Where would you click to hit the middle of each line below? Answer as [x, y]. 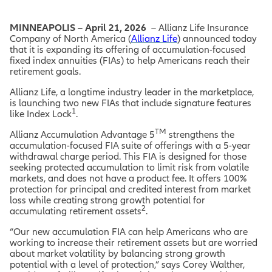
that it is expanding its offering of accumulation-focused [127, 49]
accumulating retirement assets [76, 211]
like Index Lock [41, 114]
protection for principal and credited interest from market [130, 189]
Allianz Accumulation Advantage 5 [82, 134]
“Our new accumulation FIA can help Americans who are [129, 231]
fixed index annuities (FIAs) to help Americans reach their [130, 60]
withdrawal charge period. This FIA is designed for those [128, 156]
